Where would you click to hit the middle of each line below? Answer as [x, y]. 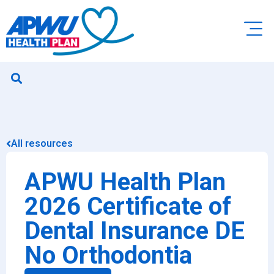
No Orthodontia [108, 256]
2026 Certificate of [128, 207]
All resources [42, 144]
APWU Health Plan [125, 182]
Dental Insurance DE [135, 231]
